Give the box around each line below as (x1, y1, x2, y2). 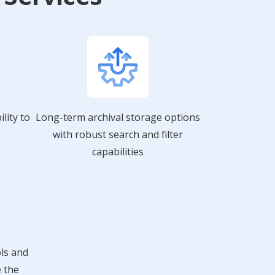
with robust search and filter (52, 127, 183, 141)
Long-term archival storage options (35, 110, 200, 124)
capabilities (91, 144, 144, 158)
